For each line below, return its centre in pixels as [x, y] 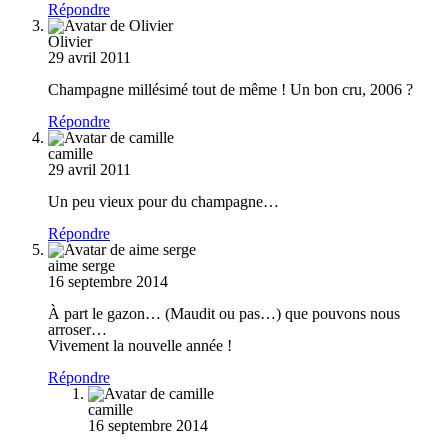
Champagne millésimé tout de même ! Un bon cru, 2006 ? [230, 89]
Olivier [70, 41]
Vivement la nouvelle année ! [140, 345]
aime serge [81, 265]
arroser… [77, 329]
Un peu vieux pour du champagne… [163, 201]
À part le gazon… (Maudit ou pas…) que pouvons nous [224, 313]
